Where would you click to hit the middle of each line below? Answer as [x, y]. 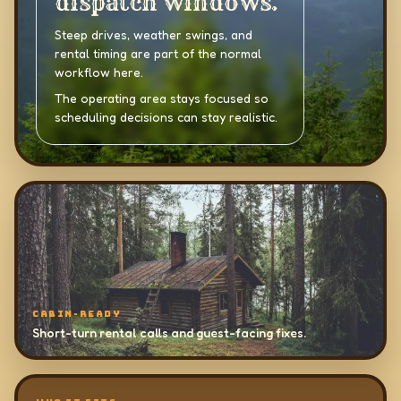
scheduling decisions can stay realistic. [166, 117]
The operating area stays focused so [162, 98]
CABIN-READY [77, 314]
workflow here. [99, 72]
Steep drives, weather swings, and [154, 34]
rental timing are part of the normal [158, 53]
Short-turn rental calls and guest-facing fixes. [169, 333]
